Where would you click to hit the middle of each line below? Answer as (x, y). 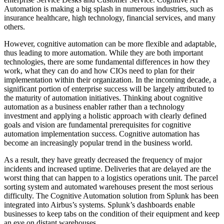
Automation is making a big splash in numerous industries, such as (108, 8)
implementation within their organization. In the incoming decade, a (110, 79)
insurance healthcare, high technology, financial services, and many (110, 17)
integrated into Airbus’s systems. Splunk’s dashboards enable (99, 204)
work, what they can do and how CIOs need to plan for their (99, 70)
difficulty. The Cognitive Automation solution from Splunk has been (111, 195)
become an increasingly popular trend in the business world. (98, 142)
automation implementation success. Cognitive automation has (102, 133)
